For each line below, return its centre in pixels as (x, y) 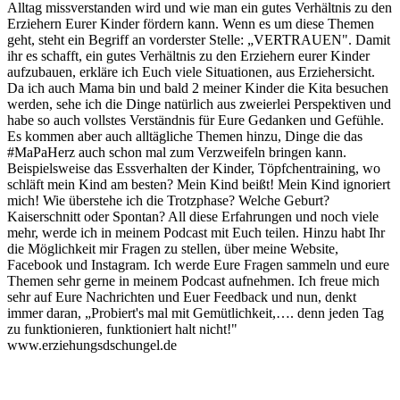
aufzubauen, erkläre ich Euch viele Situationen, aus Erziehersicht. (191, 71)
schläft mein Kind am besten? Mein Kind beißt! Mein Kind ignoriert (199, 184)
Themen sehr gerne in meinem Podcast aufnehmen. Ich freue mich (193, 280)
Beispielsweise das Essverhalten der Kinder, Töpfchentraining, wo (194, 168)
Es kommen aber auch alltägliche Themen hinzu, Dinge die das (185, 136)
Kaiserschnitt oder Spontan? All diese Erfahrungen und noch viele (193, 216)
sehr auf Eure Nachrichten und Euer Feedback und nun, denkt (182, 296)
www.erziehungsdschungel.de (92, 345)
